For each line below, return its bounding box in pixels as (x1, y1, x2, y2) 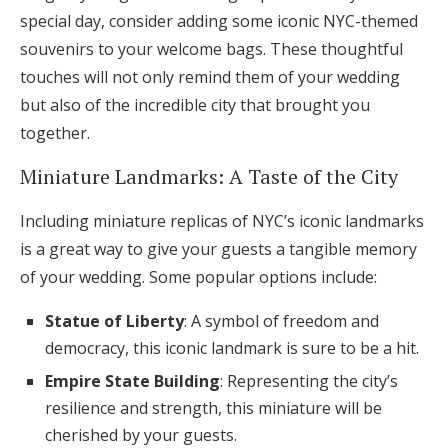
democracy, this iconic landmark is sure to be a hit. (45, 337, 419, 360)
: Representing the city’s (220, 370, 398, 393)
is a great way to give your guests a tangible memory (20, 238, 417, 261)
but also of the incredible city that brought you (20, 94, 370, 117)
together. (20, 122, 90, 145)
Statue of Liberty (45, 310, 184, 333)
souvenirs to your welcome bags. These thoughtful (20, 38, 403, 61)
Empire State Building (45, 370, 220, 393)
